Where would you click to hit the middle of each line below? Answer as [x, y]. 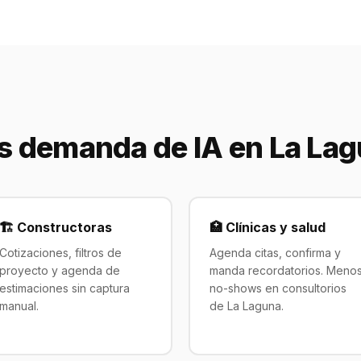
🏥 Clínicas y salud [267, 227]
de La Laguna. [246, 305]
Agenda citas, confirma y [275, 252]
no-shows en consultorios [278, 288]
